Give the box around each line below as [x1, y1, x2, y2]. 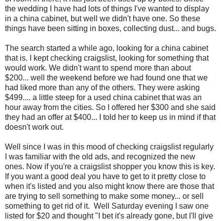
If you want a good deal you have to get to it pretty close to [5, 172, 206, 181]
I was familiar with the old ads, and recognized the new [5, 152, 195, 161]
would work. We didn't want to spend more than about [5, 64, 191, 73]
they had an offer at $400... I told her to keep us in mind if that [5, 113, 216, 122]
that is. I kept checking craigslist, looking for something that [5, 54, 209, 63]
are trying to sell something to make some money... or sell [5, 192, 204, 201]
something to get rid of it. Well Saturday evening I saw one [5, 202, 209, 211]
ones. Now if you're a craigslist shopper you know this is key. [5, 162, 215, 171]
